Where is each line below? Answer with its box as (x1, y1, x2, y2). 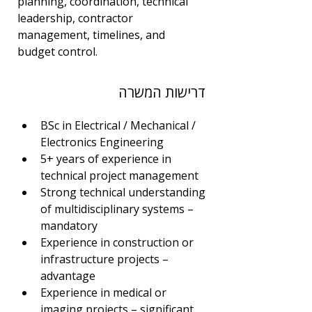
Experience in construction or (40, 235, 196, 250)
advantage (40, 268, 95, 283)
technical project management (40, 168, 198, 183)
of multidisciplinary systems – (40, 201, 196, 217)
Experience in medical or (40, 285, 169, 300)
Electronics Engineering (40, 134, 164, 150)
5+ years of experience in (40, 151, 174, 166)
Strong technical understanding (40, 185, 208, 200)
